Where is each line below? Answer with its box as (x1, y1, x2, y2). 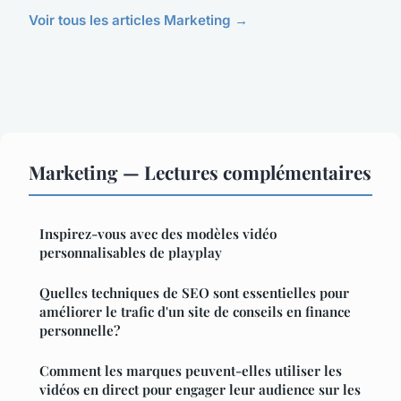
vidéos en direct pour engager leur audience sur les (39, 380, 361, 398)
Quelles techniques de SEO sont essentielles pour (39, 283, 349, 302)
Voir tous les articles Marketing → (29, 11, 248, 29)
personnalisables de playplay (39, 243, 222, 261)
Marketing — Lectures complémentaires (29, 158, 371, 184)
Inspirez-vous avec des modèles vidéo (39, 224, 277, 243)
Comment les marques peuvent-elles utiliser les (39, 361, 342, 380)
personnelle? (39, 320, 120, 339)
